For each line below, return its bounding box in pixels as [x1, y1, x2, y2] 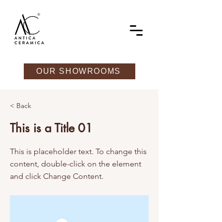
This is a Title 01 [10, 120, 93, 136]
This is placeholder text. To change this [10, 147, 147, 156]
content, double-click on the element [10, 159, 141, 168]
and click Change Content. [10, 171, 104, 181]
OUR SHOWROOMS [36, 67, 121, 75]
